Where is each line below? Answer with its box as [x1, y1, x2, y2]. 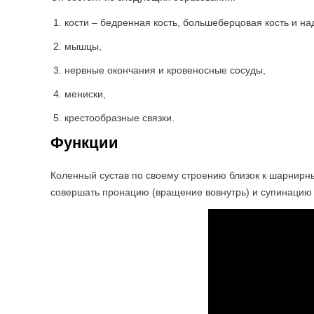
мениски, [64, 88, 106, 100]
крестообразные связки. [64, 112, 175, 123]
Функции [50, 134, 118, 151]
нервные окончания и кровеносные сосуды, [64, 64, 266, 76]
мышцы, [64, 41, 102, 52]
